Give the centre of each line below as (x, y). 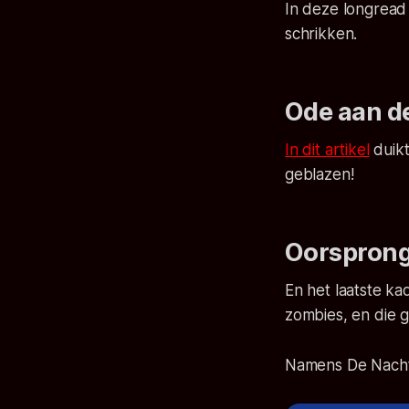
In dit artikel (327, 150)
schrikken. (321, 34)
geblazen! (320, 174)
